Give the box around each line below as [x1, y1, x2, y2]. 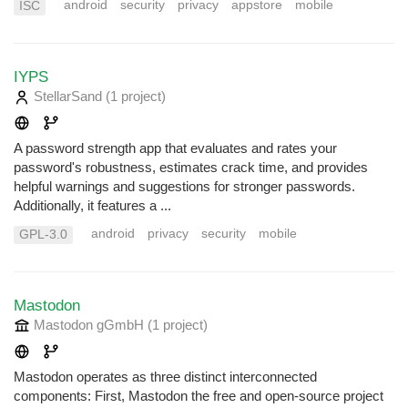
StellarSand [30, 88, 106, 105]
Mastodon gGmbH [30, 317, 148, 333]
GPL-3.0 [19, 228, 67, 242]
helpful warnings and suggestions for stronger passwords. [14, 178, 355, 195]
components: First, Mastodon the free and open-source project [14, 388, 383, 404]
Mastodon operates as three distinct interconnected [14, 369, 317, 385]
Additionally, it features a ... [14, 198, 171, 214]
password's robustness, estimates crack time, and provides [14, 159, 368, 176]
